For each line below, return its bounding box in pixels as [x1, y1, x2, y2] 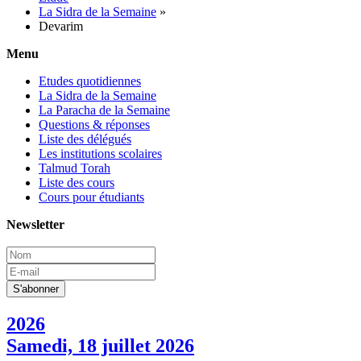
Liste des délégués [39, 132, 131, 146]
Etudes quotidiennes [39, 74, 141, 88]
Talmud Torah [39, 161, 110, 175]
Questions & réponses [39, 118, 150, 131]
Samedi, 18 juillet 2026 [6, 334, 194, 356]
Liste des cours [39, 176, 114, 189]
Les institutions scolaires [39, 147, 162, 160]
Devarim [39, 19, 83, 33]
